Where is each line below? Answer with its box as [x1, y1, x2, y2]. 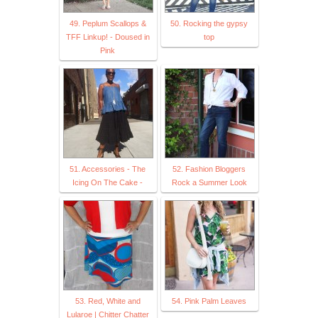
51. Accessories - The [70, 164, 146, 173]
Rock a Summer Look [171, 177, 247, 187]
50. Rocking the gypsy [170, 18, 248, 28]
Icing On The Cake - [72, 177, 143, 187]
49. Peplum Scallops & [69, 18, 146, 28]
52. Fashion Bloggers [172, 164, 246, 173]
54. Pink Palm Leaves [172, 296, 246, 305]
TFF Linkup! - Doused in [65, 32, 150, 41]
